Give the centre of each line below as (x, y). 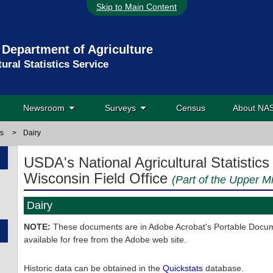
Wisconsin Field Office (98, 178)
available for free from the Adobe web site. (105, 239)
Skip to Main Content (136, 7)
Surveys (123, 108)
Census (191, 108)
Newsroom (46, 108)
